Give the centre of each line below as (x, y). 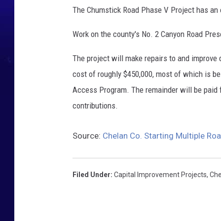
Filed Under (92, 175)
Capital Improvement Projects (160, 175)
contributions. (95, 106)
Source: (88, 136)
